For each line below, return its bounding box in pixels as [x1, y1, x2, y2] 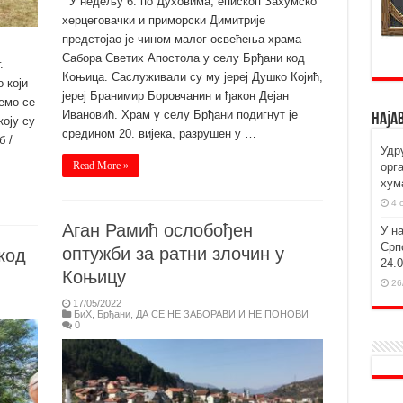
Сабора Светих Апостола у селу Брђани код [61, 51, 305, 66]
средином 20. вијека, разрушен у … [61, 127, 256, 141]
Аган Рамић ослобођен [61, 220, 253, 240]
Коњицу [61, 267, 126, 287]
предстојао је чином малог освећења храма [61, 32, 301, 47]
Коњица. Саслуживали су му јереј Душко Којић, [61, 70, 323, 85]
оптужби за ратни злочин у [61, 244, 284, 264]
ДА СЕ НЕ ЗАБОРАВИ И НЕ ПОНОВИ [135, 309, 309, 319]
